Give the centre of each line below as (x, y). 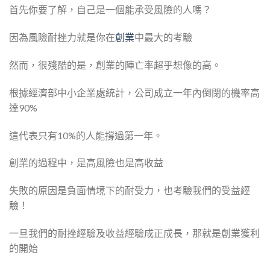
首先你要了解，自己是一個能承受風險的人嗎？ (110, 10)
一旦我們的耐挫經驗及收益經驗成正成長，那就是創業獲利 (134, 233)
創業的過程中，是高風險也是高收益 (86, 163)
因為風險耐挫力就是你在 (62, 37)
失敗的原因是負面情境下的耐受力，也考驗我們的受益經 (130, 190)
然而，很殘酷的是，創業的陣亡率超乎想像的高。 (115, 64)
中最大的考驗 (163, 37)
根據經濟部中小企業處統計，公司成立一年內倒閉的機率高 (134, 92)
